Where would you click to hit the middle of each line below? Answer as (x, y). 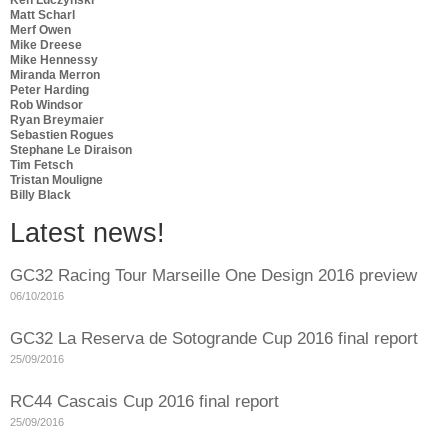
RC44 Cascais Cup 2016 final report (144, 402)
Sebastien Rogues (62, 134)
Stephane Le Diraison (71, 149)
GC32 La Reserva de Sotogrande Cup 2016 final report (214, 339)
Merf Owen (40, 29)
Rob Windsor (46, 104)
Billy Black (40, 194)
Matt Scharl (42, 14)
